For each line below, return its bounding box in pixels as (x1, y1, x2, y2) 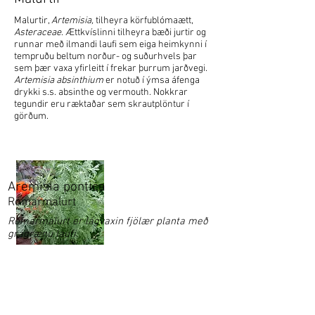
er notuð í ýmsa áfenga (103, 75, 200, 86)
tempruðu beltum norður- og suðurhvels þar (14, 51, 197, 63)
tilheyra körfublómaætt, (94, 15, 193, 27)
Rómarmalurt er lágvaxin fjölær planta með (8, 215, 208, 228)
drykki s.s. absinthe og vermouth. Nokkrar (14, 86, 188, 98)
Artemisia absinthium (14, 75, 103, 86)
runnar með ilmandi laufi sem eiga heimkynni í (14, 39, 207, 51)
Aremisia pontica (8, 179, 105, 195)
